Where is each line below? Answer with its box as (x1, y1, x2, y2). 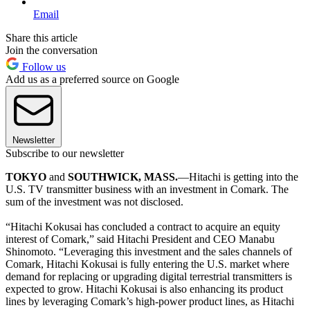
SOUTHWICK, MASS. (68, 170, 178, 183)
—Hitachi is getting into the (178, 170, 298, 183)
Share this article (6, 31, 77, 44)
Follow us (19, 60, 66, 73)
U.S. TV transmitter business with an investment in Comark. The (6, 183, 289, 195)
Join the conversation (6, 44, 98, 56)
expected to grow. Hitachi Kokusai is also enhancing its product (6, 282, 283, 295)
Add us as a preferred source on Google (6, 73, 179, 85)
